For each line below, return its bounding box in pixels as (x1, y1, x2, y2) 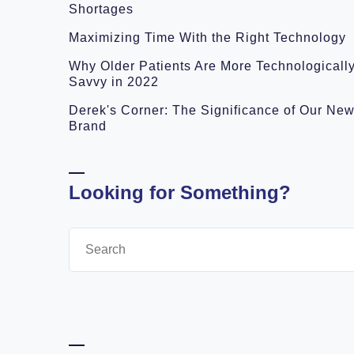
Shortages (69, 2, 134, 16)
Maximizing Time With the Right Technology (69, 31, 346, 44)
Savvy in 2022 (69, 75, 159, 88)
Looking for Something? (69, 182, 291, 203)
